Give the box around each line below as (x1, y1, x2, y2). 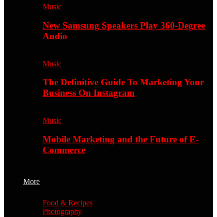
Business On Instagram (43, 88, 135, 98)
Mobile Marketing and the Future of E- (43, 134, 199, 144)
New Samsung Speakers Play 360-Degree (43, 20, 205, 31)
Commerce (43, 144, 85, 155)
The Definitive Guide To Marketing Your (43, 77, 204, 88)
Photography (43, 207, 82, 216)
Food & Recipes (43, 198, 93, 207)
